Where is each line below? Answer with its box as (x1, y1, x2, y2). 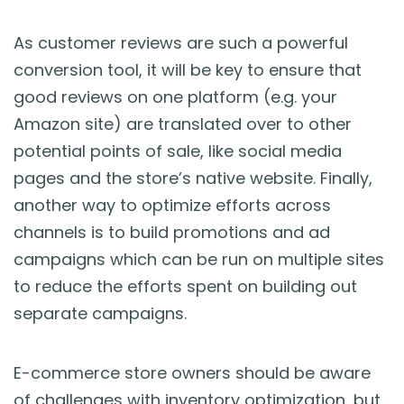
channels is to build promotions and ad (14, 220, 330, 243)
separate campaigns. (14, 301, 187, 325)
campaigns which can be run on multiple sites (14, 247, 384, 271)
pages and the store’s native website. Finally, (14, 166, 372, 189)
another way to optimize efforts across (14, 193, 331, 216)
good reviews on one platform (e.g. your (14, 85, 337, 108)
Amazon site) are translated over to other (14, 112, 352, 135)
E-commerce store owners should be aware (14, 361, 371, 384)
